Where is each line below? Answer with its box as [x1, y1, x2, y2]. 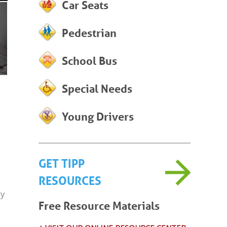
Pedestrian [62, 25, 117, 40]
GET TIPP [39, 156, 85, 171]
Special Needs [62, 81, 132, 95]
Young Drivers [62, 109, 134, 123]
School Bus [62, 53, 117, 67]
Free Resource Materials [39, 199, 160, 213]
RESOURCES [39, 173, 101, 188]
